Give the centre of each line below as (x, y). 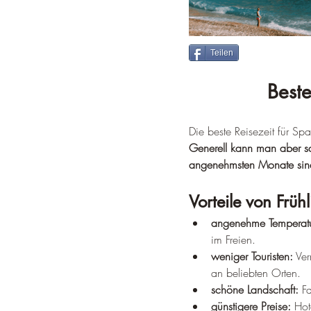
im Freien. (233, 239)
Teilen (222, 53)
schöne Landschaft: (255, 289)
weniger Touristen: (252, 256)
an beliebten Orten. (256, 273)
